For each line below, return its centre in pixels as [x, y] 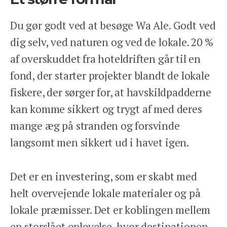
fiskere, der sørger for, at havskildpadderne [111, 92]
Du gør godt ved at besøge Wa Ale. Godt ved [113, 25]
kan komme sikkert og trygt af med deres [106, 109]
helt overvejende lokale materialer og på [105, 193]
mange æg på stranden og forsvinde [95, 125]
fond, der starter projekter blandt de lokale [110, 75]
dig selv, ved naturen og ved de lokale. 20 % [112, 42]
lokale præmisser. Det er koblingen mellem [110, 210]
